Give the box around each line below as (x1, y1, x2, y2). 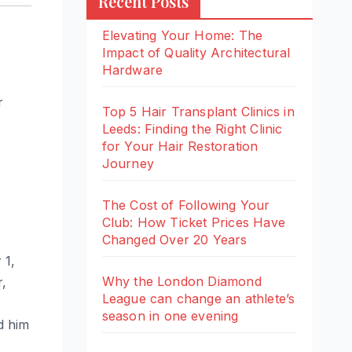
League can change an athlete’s (101, 291, 295, 306)
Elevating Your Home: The (101, 27, 263, 43)
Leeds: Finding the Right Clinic (101, 121, 283, 137)
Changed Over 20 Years (101, 232, 247, 247)
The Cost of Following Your (101, 197, 270, 213)
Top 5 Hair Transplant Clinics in (101, 104, 295, 119)
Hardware (101, 62, 163, 78)
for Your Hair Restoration (101, 138, 258, 154)
